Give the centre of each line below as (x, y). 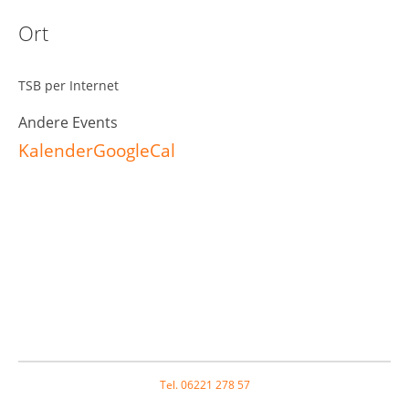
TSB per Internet (68, 85)
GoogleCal (134, 150)
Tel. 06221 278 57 (204, 385)
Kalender (56, 150)
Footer (41, 370)
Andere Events (68, 122)
